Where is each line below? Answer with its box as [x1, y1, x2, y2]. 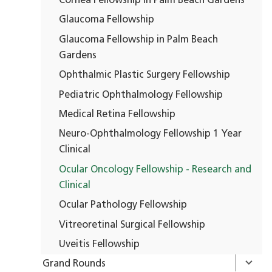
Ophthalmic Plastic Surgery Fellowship [59, 70, 231, 81]
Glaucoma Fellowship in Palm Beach [59, 35, 219, 45]
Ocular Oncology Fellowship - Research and [59, 165, 252, 175]
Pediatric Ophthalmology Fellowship [59, 90, 223, 100]
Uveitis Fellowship [59, 240, 140, 250]
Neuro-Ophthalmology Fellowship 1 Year [59, 129, 242, 140]
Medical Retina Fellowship [59, 110, 176, 120]
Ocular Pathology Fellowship [59, 200, 188, 211]
